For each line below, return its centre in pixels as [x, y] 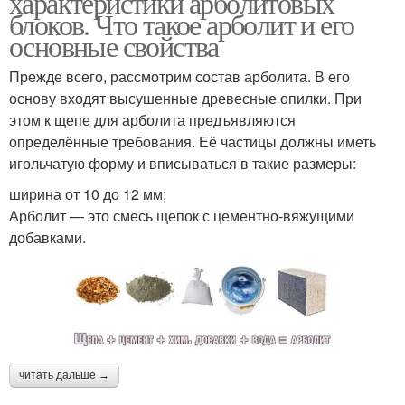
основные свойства [114, 46]
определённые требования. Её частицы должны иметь [193, 141]
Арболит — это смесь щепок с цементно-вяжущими [182, 216]
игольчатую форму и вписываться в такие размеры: [183, 163]
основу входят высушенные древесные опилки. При [185, 98]
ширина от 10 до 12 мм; [88, 194]
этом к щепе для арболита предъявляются [152, 120]
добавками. [47, 237]
